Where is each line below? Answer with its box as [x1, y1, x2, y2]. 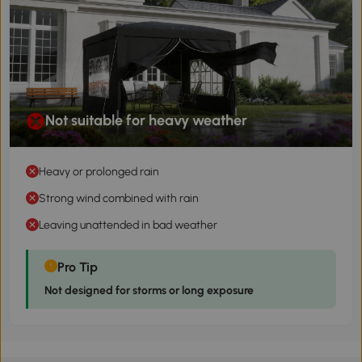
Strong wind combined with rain [39, 191, 199, 205]
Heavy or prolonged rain [39, 164, 159, 179]
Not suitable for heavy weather [45, 112, 247, 130]
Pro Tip [57, 259, 98, 275]
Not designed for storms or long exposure [44, 283, 254, 297]
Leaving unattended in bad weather [39, 217, 217, 232]
